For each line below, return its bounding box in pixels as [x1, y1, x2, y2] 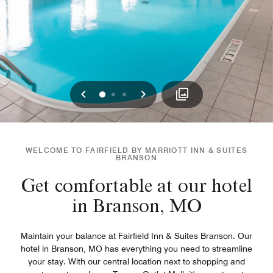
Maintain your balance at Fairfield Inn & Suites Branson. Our [21, 231, 252, 241]
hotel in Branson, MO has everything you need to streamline [21, 244, 252, 253]
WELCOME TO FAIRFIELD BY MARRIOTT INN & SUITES [25, 146, 248, 155]
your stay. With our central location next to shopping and [28, 257, 245, 266]
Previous [82, 84, 140, 102]
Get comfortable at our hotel [21, 174, 252, 197]
